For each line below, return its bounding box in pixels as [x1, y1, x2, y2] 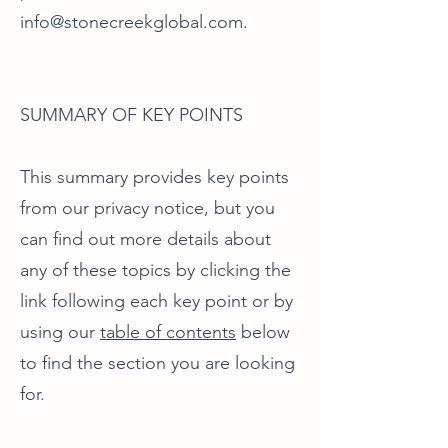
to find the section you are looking [20, 352, 295, 374]
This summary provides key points [20, 166, 289, 188]
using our [20, 321, 100, 343]
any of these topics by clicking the [20, 259, 291, 281]
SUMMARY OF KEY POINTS [20, 104, 243, 126]
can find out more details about [20, 228, 271, 250]
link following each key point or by [20, 290, 293, 312]
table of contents [100, 321, 236, 343]
